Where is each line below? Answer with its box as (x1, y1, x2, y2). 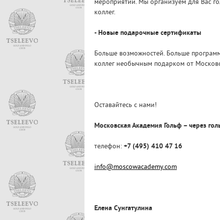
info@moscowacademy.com (94, 163, 177, 171)
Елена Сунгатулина (94, 204, 152, 213)
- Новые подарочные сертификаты (94, 29, 201, 37)
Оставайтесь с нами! (94, 101, 157, 110)
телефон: (94, 142, 124, 151)
